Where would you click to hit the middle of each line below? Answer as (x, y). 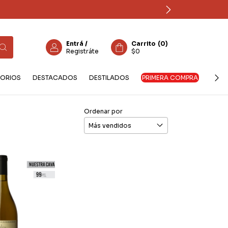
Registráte (82, 51)
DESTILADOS (109, 78)
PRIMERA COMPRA (170, 78)
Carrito (144, 44)
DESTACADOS (55, 78)
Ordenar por (103, 111)
